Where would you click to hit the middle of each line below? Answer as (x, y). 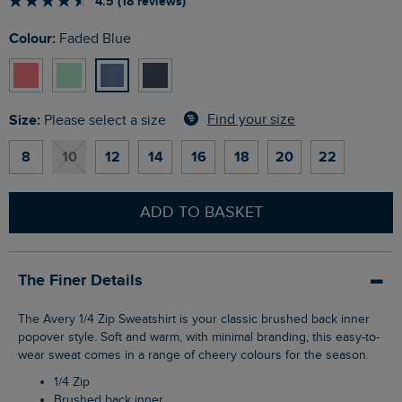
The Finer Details (80, 280)
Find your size (251, 120)
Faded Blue (93, 39)
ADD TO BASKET (201, 212)
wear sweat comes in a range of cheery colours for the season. (193, 355)
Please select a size (105, 120)
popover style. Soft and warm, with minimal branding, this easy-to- (199, 337)
